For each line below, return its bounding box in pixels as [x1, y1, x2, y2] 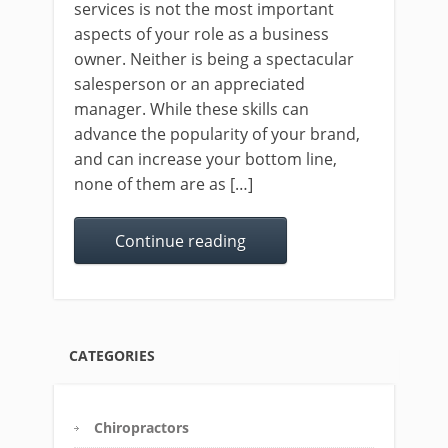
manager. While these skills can [74, 98, 309, 121]
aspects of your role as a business [74, 23, 329, 46]
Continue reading [115, 230, 246, 253]
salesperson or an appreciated [74, 73, 305, 96]
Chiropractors [94, 418, 189, 438]
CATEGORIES [69, 346, 155, 366]
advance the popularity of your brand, [74, 123, 360, 146]
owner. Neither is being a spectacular [74, 48, 354, 71]
